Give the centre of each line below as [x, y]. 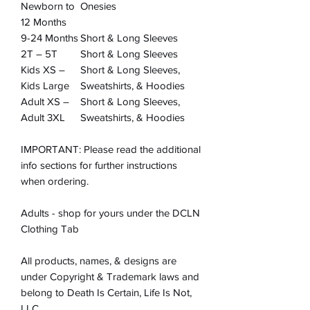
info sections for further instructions [99, 165]
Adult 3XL [43, 118]
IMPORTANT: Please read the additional [111, 149]
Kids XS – [43, 70]
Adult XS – [45, 102]
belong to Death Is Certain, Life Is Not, [106, 293]
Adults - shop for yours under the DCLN [110, 213]
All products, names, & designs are [99, 261]
